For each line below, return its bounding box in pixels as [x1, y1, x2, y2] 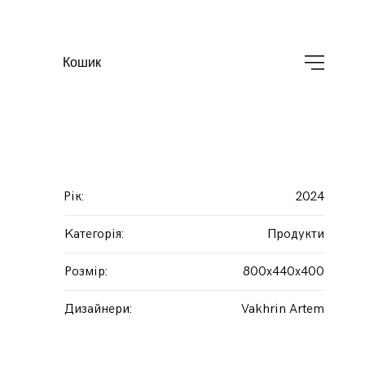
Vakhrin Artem [241, 301, 324, 317]
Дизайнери [64, 301, 130, 317]
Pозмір [64, 264, 105, 279]
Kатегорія [64, 226, 121, 242]
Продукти [268, 226, 324, 242]
